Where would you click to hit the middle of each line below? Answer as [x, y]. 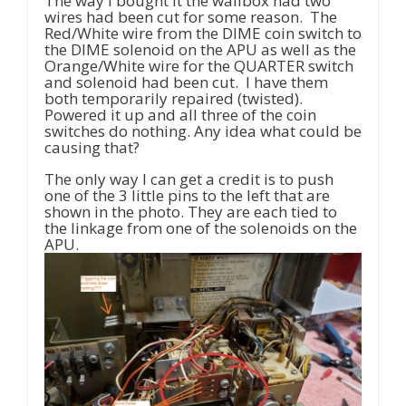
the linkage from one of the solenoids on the [201, 228]
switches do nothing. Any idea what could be [203, 131]
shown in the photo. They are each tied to [191, 212]
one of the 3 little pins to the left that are [187, 196]
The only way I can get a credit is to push [189, 179]
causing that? [92, 148]
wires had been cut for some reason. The [191, 17]
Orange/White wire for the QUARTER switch [199, 66]
